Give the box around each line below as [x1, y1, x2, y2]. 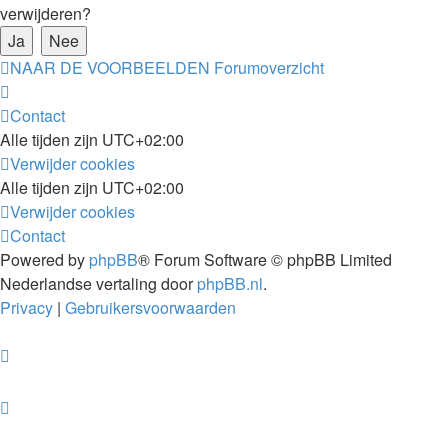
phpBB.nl [197, 272, 263, 295]
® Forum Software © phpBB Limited [138, 248, 392, 271]
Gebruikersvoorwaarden [65, 296, 236, 319]
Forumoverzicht [214, 56, 324, 79]
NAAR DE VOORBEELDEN [10, 56, 210, 79]
